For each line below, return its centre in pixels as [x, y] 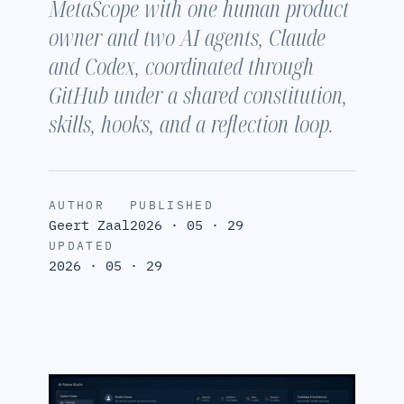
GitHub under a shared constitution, [198, 94]
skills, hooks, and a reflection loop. [191, 123]
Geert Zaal [89, 225]
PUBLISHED [172, 205]
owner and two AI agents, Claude [187, 37]
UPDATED [82, 245]
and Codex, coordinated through [181, 65]
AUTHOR [77, 205]
